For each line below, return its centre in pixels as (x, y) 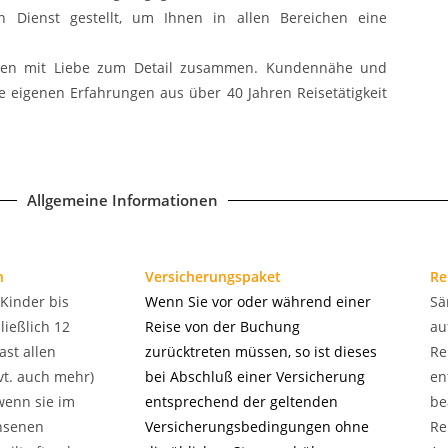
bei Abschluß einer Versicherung (255, 376)
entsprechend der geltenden (241, 401)
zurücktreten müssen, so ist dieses (261, 351)
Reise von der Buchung (222, 326)
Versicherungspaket (213, 276)
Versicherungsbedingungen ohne (257, 426)
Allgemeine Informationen (122, 200)
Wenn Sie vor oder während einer (258, 301)
